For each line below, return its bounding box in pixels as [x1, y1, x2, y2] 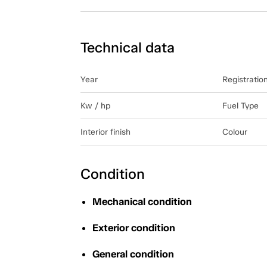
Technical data [80, 38, 175, 56]
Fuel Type [222, 100, 259, 111]
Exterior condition [92, 221, 175, 234]
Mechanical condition [92, 195, 192, 207]
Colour [222, 126, 247, 137]
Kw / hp [80, 100, 110, 111]
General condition [92, 247, 174, 260]
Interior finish [80, 126, 131, 137]
